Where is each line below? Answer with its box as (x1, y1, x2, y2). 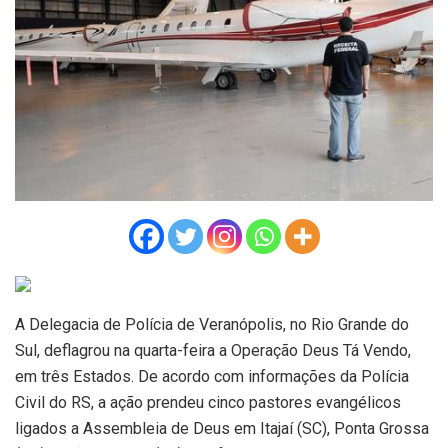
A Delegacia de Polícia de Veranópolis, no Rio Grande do (15, 315, 409, 335)
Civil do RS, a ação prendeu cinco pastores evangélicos (15, 393, 401, 413)
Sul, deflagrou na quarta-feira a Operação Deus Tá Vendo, (15, 341, 411, 361)
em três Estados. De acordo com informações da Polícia (15, 367, 409, 387)
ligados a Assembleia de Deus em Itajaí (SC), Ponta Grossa (15, 419, 429, 439)
